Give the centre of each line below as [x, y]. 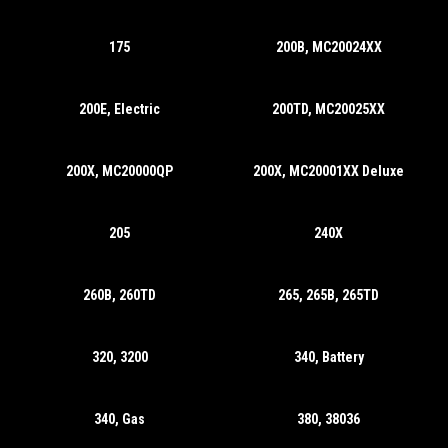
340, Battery [328, 357]
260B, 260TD [119, 295]
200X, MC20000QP [119, 171]
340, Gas [119, 419]
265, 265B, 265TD [328, 295]
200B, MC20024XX [328, 47]
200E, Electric [119, 109]
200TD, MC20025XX [328, 109]
